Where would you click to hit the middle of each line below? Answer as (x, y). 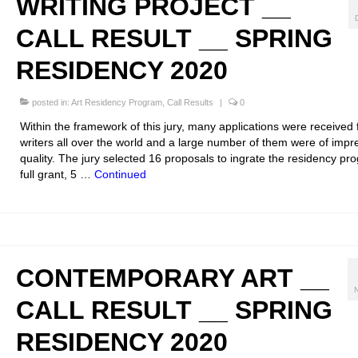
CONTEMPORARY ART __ (172, 278)
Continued (120, 175)
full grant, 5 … (57, 175)
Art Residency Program (116, 103)
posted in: (50, 103)
